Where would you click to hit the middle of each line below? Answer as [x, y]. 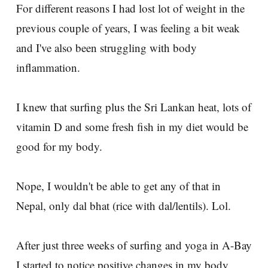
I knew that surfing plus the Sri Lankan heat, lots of [134, 106]
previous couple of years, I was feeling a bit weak [128, 28]
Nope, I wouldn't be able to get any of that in [118, 185]
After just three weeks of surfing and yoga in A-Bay [134, 245]
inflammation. [48, 67]
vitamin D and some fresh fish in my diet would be [132, 126]
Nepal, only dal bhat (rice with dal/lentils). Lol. [124, 205]
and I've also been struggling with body [106, 47]
